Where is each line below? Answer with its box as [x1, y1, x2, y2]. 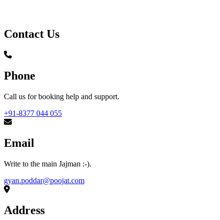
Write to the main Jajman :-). [4, 159, 91, 168]
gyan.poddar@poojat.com [4, 176, 84, 185]
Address [4, 203, 45, 217]
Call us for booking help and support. [4, 92, 119, 101]
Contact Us [4, 27, 59, 41]
